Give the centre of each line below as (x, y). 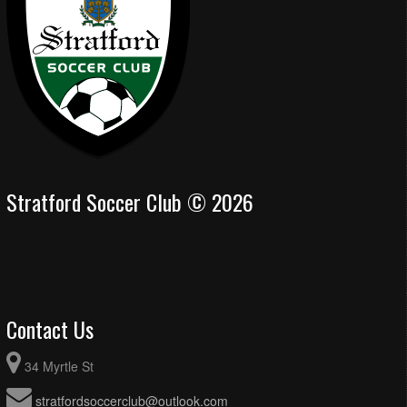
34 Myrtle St (59, 367)
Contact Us (50, 329)
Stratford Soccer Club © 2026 (130, 202)
